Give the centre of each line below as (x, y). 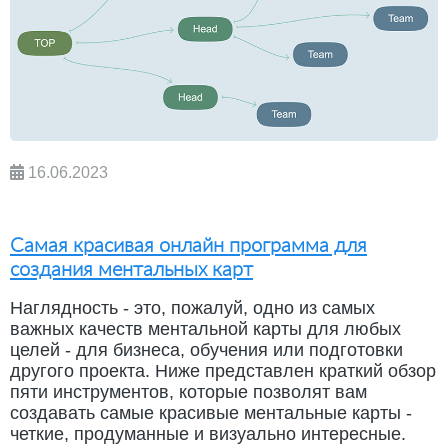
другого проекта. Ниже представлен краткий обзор (223, 370)
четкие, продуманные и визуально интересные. (208, 433)
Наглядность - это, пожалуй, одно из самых (192, 307)
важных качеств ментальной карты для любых (205, 328)
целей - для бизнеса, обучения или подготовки (206, 349)
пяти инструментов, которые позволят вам (188, 391)
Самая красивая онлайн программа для (188, 243)
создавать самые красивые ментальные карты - (211, 412)
